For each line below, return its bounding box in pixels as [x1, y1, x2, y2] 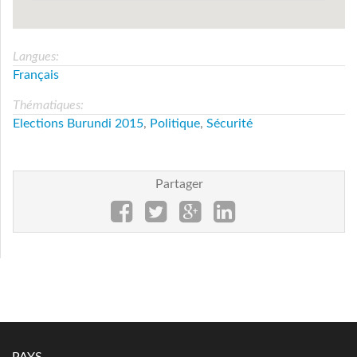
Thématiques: [13, 98, 87, 112]
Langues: [13, 49, 62, 63]
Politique [150, 116, 200, 130]
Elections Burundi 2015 [13, 116, 143, 130]
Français [13, 68, 59, 81]
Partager [155, 177, 203, 190]
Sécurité [206, 116, 253, 130]
